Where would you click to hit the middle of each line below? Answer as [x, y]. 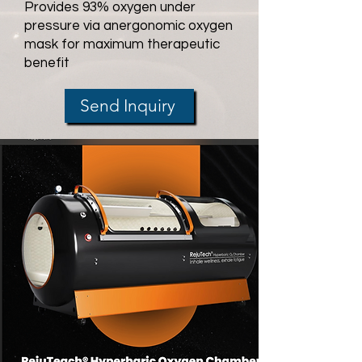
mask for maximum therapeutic [122, 44]
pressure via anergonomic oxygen [128, 25]
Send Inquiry [128, 106]
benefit [47, 63]
